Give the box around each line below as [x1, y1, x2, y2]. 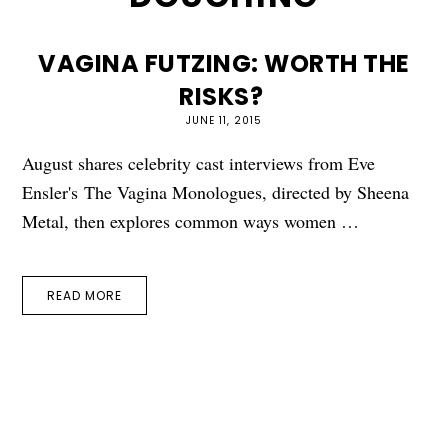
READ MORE [47, 286, 123, 304]
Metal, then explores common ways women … [22, 208, 360, 233]
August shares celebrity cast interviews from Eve [22, 150, 376, 175]
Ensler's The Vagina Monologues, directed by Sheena [22, 179, 410, 204]
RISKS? [179, 79, 269, 113]
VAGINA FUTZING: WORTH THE [38, 46, 410, 80]
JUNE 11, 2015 [186, 112, 262, 128]
